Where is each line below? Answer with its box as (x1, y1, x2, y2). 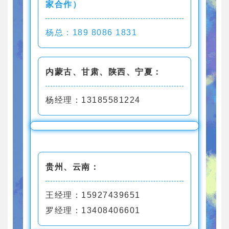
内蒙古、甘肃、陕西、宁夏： (45, 67, 162, 76)
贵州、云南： (45, 162, 99, 171)
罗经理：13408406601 (45, 205, 141, 215)
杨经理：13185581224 (45, 95, 141, 104)
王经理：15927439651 (45, 190, 141, 199)
